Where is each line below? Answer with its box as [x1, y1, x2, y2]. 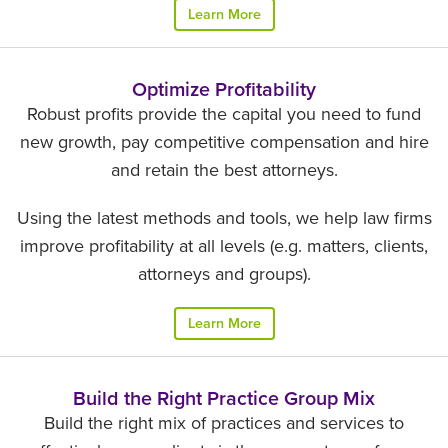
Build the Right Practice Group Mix [73, 387, 375, 411]
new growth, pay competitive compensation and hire [19, 131, 429, 153]
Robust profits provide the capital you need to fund [27, 103, 421, 125]
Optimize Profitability [132, 78, 316, 102]
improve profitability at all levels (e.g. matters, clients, [20, 235, 428, 257]
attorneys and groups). [137, 263, 311, 285]
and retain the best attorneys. [110, 159, 338, 181]
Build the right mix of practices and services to [44, 412, 404, 434]
